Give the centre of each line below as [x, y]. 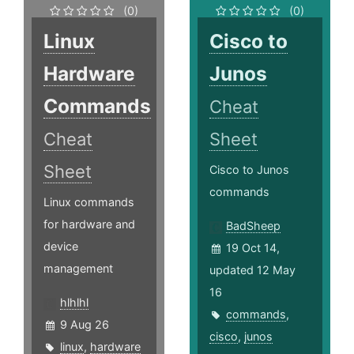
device [61, 247]
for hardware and [89, 224]
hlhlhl [74, 303]
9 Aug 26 [85, 325]
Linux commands [89, 202]
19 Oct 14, [253, 248]
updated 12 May [253, 270]
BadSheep [254, 226]
